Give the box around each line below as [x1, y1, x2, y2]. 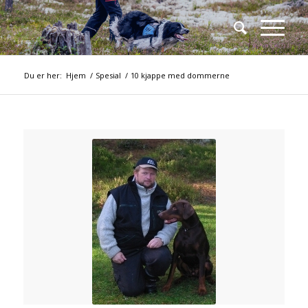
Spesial [95, 70, 121, 80]
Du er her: [23, 70, 62, 80]
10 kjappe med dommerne [130, 70, 230, 80]
